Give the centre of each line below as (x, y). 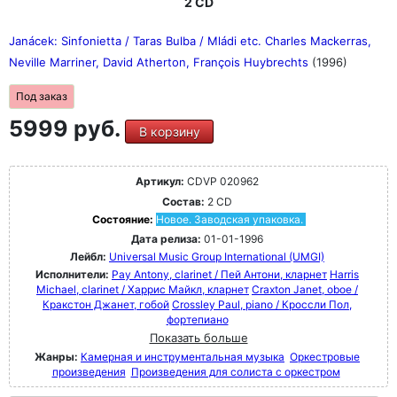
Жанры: (56, 357)
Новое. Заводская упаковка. (229, 219)
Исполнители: (74, 274)
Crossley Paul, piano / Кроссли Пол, (262, 304)
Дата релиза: (166, 239)
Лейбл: (88, 257)
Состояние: (124, 219)
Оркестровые (325, 357)
